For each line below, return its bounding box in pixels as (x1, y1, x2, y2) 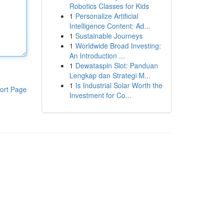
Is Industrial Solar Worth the (75, 80, 163, 90)
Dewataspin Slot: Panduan (75, 60, 158, 70)
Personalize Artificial (75, 11, 138, 21)
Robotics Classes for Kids (69, 1, 149, 11)
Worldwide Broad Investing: (75, 41, 161, 51)
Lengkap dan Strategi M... (69, 70, 151, 80)
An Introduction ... (69, 51, 125, 60)
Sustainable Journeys (75, 31, 143, 41)
